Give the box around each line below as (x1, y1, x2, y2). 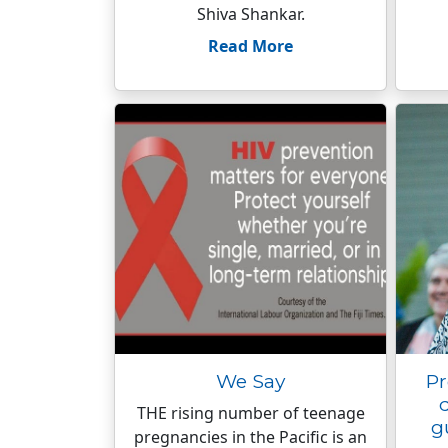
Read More (208, 35, 293, 57)
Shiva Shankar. (196, 3, 305, 25)
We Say (216, 369, 285, 393)
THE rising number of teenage (136, 402, 365, 424)
